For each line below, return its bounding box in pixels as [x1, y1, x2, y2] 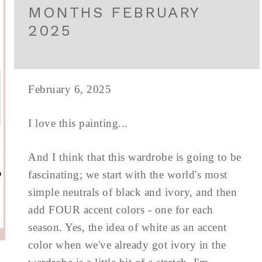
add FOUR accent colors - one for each [28, 204, 213, 216]
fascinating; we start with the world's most [28, 168, 227, 181]
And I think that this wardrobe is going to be [28, 151, 242, 163]
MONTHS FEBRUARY [28, 4, 200, 21]
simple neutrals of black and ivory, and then [28, 186, 237, 198]
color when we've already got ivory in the [28, 239, 226, 251]
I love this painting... [28, 117, 128, 129]
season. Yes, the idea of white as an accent [28, 221, 227, 233]
